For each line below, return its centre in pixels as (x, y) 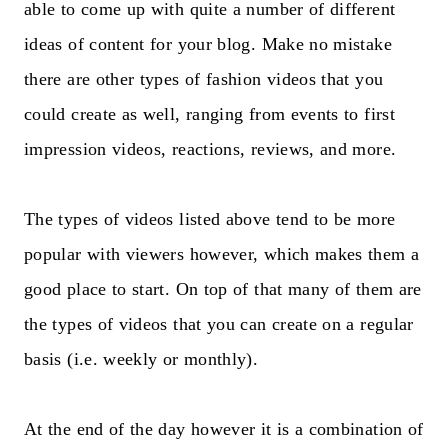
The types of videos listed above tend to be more (210, 218)
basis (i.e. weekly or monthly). (141, 358)
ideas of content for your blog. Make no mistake (208, 43)
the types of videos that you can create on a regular (219, 323)
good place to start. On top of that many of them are (223, 288)
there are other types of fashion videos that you (204, 78)
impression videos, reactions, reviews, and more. (210, 148)
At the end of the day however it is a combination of (224, 428)
